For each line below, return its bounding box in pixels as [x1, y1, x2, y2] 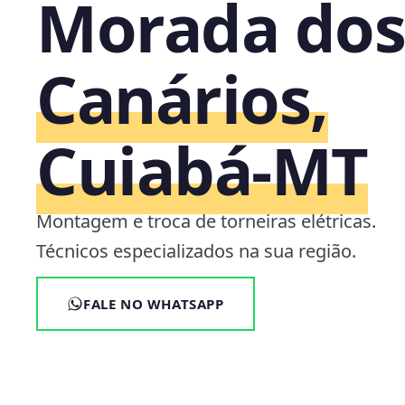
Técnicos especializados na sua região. [36, 238, 356, 263]
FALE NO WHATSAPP [83, 294, 224, 313]
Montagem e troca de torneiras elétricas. [36, 208, 376, 233]
